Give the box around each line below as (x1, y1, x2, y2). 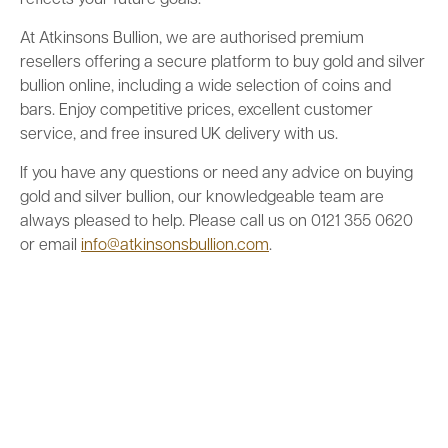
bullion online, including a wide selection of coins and (20, 79, 391, 95)
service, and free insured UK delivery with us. (20, 127, 338, 143)
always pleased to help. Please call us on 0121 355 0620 (20, 214, 413, 230)
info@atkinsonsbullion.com (81, 238, 269, 254)
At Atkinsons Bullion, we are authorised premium (20, 31, 364, 47)
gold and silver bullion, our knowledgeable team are (20, 190, 384, 206)
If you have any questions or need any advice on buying (20, 166, 413, 182)
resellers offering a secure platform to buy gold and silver (20, 55, 425, 71)
